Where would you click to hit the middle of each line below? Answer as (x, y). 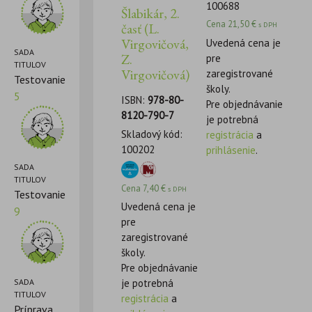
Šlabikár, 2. (151, 13)
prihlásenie (231, 150)
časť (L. (141, 28)
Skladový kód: (152, 134)
